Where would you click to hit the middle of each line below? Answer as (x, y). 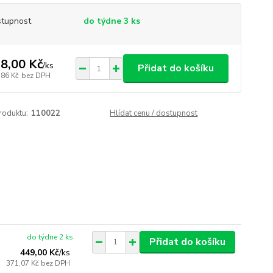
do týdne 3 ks (112, 21)
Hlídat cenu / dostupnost (154, 113)
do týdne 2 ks (50, 237)
